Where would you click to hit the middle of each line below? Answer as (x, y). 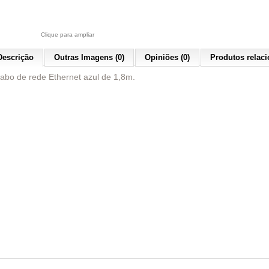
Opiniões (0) (167, 57)
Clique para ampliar (67, 35)
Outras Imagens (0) (89, 57)
